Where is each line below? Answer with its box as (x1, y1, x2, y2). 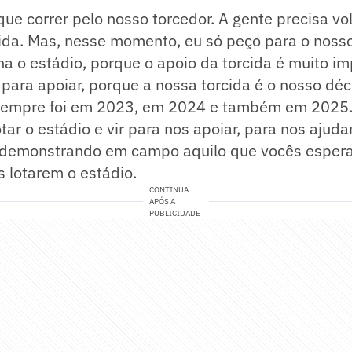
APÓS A (149, 196, 176, 207)
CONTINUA (149, 185, 189, 196)
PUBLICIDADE (149, 208, 201, 219)
